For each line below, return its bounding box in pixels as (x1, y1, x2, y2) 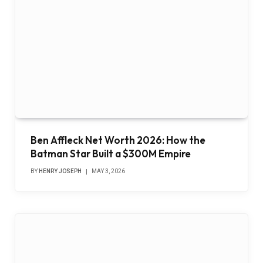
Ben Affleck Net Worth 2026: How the (31, 134, 205, 147)
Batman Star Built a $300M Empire (31, 147, 191, 160)
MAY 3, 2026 (92, 168, 125, 175)
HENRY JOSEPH (39, 168, 82, 175)
